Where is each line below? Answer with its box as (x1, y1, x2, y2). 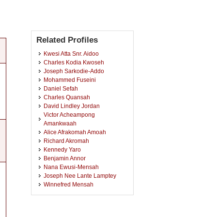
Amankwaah (44, 120, 77, 126)
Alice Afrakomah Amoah (44, 129, 106, 135)
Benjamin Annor (44, 155, 86, 161)
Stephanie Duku (44, 199, 86, 205)
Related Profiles (36, 35, 98, 45)
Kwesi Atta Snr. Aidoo (44, 50, 99, 57)
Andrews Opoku (44, 207, 86, 214)
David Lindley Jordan (44, 103, 100, 109)
